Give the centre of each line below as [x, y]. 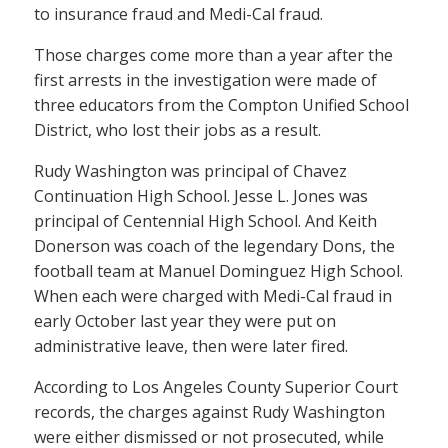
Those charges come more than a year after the [213, 55]
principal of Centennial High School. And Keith [205, 221]
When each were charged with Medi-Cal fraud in [213, 296]
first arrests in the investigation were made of [205, 80]
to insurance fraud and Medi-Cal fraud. [178, 14]
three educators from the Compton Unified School [221, 105]
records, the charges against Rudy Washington [209, 412]
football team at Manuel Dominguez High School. [218, 271]
